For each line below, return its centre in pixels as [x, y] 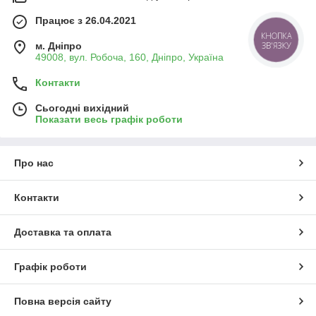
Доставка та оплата [63, 232]
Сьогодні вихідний [82, 108]
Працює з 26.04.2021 [86, 20]
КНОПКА [277, 36]
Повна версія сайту [63, 301]
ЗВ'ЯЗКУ [277, 45]
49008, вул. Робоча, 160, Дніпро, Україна [129, 57]
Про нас [34, 163]
